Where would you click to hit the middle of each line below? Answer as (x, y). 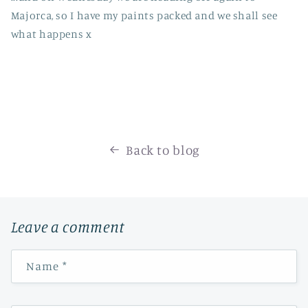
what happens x (51, 34)
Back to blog (163, 150)
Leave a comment (68, 227)
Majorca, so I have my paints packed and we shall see (144, 16)
